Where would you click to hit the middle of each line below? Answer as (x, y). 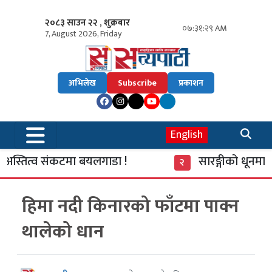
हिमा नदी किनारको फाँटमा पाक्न (131, 207)
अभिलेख (82, 83)
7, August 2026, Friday (83, 34)
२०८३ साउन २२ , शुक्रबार (87, 23)
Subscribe (137, 83)
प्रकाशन (191, 83)
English (187, 135)
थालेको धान (63, 232)
